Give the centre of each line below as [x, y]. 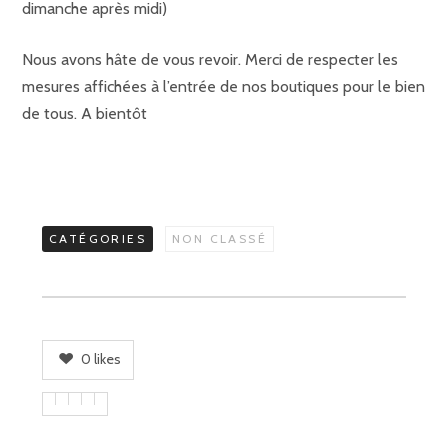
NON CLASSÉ [219, 238]
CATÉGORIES [97, 238]
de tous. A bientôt [84, 113]
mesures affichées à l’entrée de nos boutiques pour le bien [223, 86]
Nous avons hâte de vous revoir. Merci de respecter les [210, 59]
